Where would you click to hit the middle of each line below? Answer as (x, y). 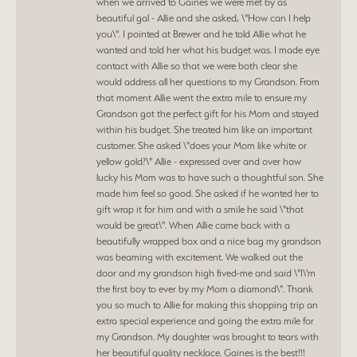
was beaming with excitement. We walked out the (200, 257)
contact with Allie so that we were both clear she (197, 65)
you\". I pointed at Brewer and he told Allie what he (201, 33)
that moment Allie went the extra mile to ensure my (202, 97)
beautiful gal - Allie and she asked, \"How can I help (204, 18)
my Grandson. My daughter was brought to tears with (208, 336)
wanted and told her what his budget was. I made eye (208, 49)
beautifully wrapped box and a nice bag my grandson (209, 241)
